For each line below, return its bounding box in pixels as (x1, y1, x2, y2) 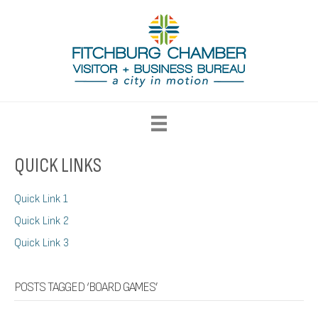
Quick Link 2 (14, 214, 69, 229)
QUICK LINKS (14, 154, 102, 178)
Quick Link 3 (14, 236, 69, 251)
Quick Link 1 (14, 192, 68, 207)
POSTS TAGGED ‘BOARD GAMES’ (14, 280, 158, 295)
